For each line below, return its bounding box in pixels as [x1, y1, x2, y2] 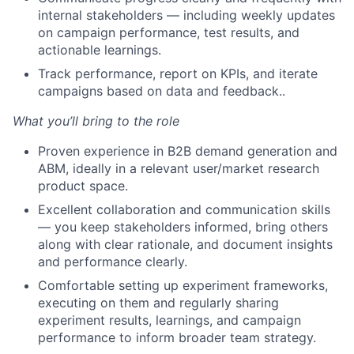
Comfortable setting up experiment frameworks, [38, 277, 328, 293]
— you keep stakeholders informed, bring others [38, 219, 328, 235]
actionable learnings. [38, 42, 161, 58]
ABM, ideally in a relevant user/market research [38, 160, 319, 176]
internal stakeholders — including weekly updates [38, 7, 335, 23]
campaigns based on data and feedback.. [38, 83, 285, 99]
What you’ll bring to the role [13, 113, 179, 129]
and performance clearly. [38, 254, 187, 269]
